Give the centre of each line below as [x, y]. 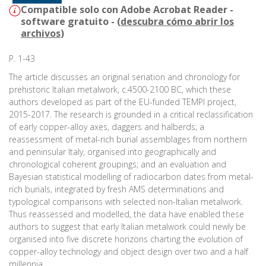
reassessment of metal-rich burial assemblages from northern [128, 140]
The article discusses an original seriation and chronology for [124, 77]
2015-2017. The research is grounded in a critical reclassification [131, 115]
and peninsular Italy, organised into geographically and [113, 152]
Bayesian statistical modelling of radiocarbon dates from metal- [131, 177]
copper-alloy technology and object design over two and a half [129, 252]
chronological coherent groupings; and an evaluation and [118, 164]
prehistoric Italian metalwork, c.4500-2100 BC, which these [120, 90]
